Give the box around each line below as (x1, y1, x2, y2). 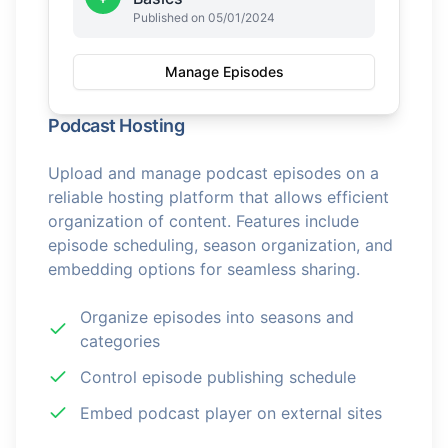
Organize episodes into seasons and (80, 307, 354, 327)
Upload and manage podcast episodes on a (48, 163, 379, 183)
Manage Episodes (164, 63, 284, 80)
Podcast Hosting (48, 115, 185, 136)
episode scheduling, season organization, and (48, 235, 393, 255)
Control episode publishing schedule (80, 367, 356, 387)
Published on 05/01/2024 (133, 10, 275, 25)
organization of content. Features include (48, 211, 359, 231)
